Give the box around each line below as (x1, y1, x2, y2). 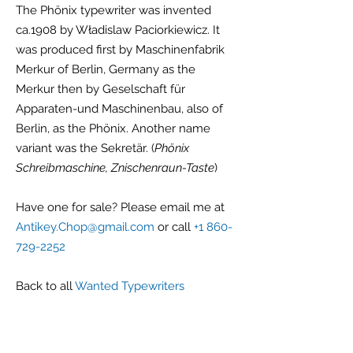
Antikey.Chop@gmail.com (16, 220, 154, 234)
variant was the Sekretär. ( (16, 141, 154, 155)
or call (154, 220, 194, 234)
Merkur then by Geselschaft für (16, 82, 185, 96)
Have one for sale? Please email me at (16, 200, 225, 214)
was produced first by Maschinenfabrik (16, 43, 225, 57)
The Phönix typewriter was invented (16, 3, 211, 17)
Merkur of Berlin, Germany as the (16, 62, 195, 76)
